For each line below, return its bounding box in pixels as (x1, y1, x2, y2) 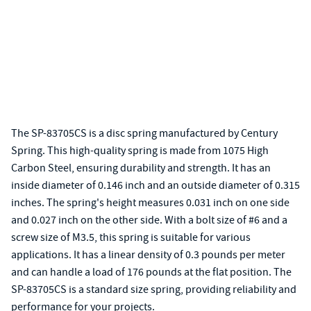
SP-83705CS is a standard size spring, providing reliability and (11, 283, 296, 296)
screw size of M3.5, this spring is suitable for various (11, 230, 251, 244)
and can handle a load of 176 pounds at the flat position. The (11, 265, 292, 279)
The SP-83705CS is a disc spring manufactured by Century (11, 126, 278, 140)
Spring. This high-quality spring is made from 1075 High (11, 144, 269, 158)
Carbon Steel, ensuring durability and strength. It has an (11, 161, 271, 175)
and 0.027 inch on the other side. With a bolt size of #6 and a (11, 213, 287, 227)
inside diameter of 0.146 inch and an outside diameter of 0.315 (11, 178, 300, 192)
